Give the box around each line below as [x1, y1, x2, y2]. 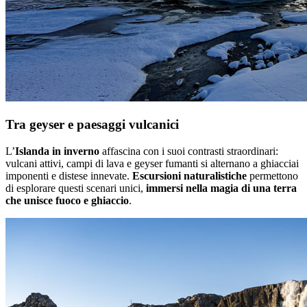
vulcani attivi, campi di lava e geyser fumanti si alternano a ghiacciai [5, 157, 299, 169]
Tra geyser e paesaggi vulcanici [5, 116, 179, 132]
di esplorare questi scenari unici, [5, 182, 146, 194]
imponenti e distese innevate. [5, 169, 132, 182]
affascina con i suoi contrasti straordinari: [99, 145, 278, 157]
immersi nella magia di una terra [146, 182, 297, 194]
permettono [247, 169, 298, 182]
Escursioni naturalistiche [132, 169, 247, 182]
